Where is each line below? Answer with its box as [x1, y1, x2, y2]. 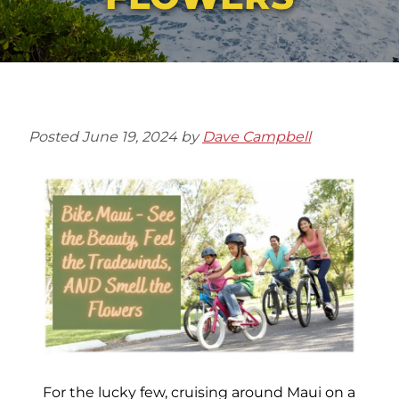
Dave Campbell [201, 128, 311, 146]
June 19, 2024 [81, 128, 177, 146]
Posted [28, 128, 82, 146]
